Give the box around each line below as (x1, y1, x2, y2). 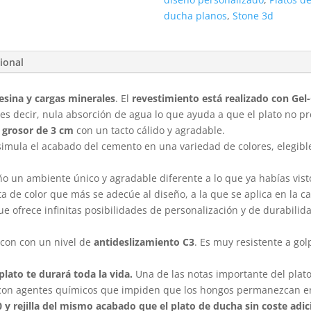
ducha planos (164, 9, 228, 23)
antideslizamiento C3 (94, 235, 195, 249)
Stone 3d (233, 9, 274, 23)
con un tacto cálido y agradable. (74, 123, 226, 137)
